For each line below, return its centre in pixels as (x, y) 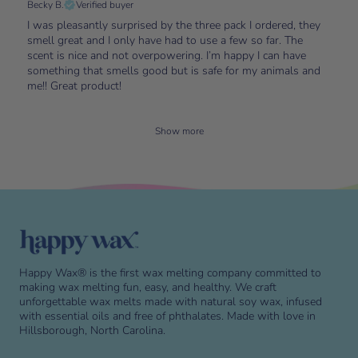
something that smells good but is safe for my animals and (174, 70)
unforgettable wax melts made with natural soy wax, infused (171, 301)
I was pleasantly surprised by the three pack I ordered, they (174, 25)
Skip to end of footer (55, 166)
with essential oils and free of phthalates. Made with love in (167, 316)
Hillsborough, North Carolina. (92, 330)
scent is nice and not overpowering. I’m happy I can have (167, 55)
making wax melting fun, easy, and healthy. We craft (148, 287)
